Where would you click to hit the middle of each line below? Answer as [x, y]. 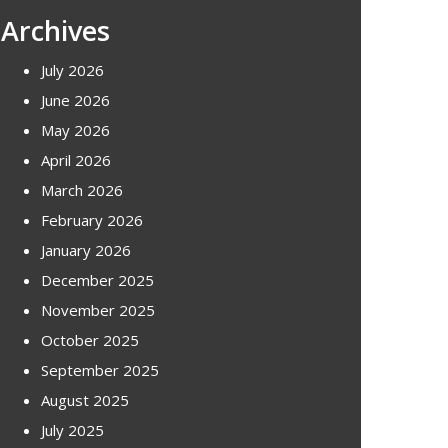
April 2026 [76, 159]
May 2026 [75, 129]
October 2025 [90, 339]
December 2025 [97, 279]
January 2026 [86, 249]
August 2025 [85, 399]
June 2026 [75, 99]
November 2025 [98, 309]
